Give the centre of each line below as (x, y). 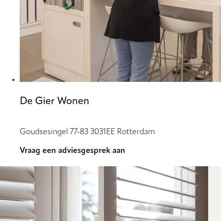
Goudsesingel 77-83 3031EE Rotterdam (88, 132)
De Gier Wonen (55, 102)
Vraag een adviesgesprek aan (73, 151)
